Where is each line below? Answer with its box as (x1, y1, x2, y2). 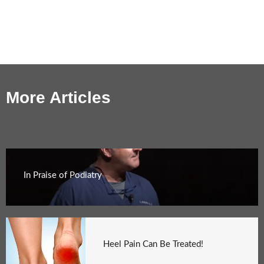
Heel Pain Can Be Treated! (103, 239, 204, 249)
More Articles (6, 88, 111, 107)
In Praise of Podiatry (24, 170, 102, 180)
